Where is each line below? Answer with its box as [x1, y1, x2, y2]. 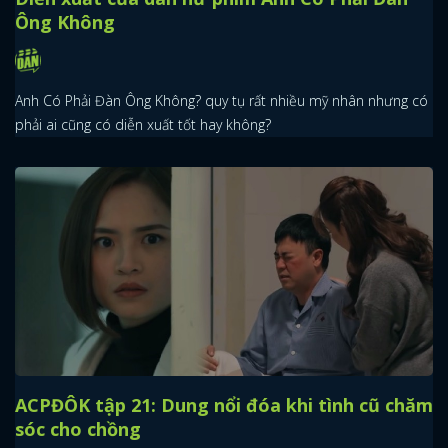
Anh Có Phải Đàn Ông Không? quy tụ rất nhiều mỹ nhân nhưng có [15, 91, 428, 110]
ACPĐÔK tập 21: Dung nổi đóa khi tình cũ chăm [15, 393, 433, 417]
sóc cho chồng [15, 417, 141, 441]
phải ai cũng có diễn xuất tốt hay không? [15, 115, 271, 134]
